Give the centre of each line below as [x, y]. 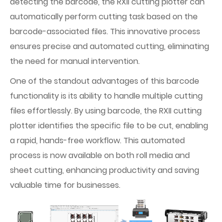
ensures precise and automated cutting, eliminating [110, 46]
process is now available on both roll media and [100, 155]
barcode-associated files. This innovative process [105, 31]
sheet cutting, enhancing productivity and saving [105, 170]
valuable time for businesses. [65, 185]
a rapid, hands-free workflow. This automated [97, 140]
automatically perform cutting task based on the [104, 17]
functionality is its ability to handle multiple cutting [106, 96]
